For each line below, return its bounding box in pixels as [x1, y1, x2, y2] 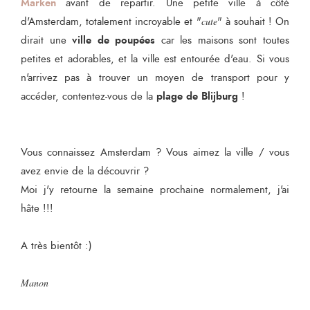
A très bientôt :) [21, 238, 92, 253]
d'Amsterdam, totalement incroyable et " [21, 14, 201, 29]
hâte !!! [21, 201, 53, 216]
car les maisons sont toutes [155, 33, 290, 48]
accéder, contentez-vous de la [21, 89, 156, 104]
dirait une [21, 33, 73, 48]
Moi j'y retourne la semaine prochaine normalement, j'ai [21, 182, 289, 197]
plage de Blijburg [156, 88, 238, 104]
